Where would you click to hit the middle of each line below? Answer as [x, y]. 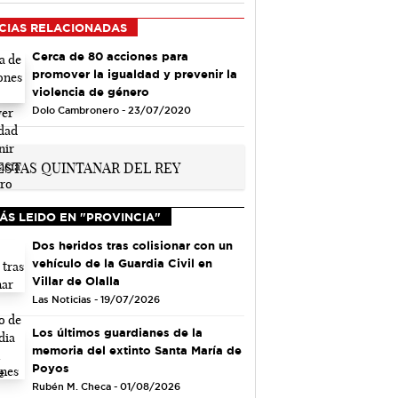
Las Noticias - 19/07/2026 [96, 299]
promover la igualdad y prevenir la [134, 73]
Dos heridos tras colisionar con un [132, 245]
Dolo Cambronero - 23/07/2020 [111, 110]
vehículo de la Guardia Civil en [122, 263]
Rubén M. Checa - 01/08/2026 [106, 386]
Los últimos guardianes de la [117, 332]
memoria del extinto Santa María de [136, 350]
